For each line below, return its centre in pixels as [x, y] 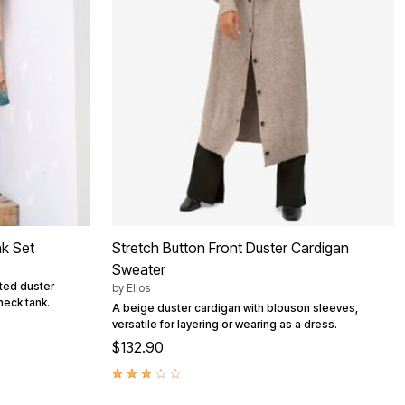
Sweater [139, 269]
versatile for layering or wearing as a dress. [225, 324]
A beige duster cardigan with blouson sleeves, [235, 307]
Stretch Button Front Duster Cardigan [231, 247]
